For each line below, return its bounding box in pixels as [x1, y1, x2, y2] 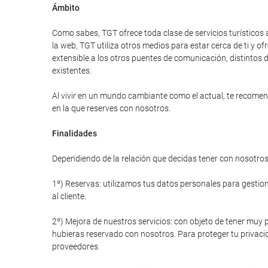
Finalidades [52, 129, 97, 138]
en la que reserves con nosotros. [52, 103, 170, 113]
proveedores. [52, 242, 100, 251]
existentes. [52, 66, 92, 75]
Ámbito [52, 3, 80, 13]
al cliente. [52, 191, 86, 201]
